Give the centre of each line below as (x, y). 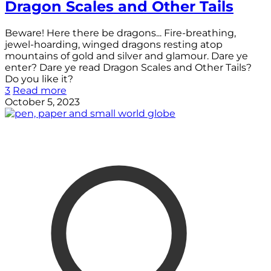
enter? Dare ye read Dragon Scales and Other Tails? (128, 67)
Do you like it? (39, 79)
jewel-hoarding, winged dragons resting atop (114, 44)
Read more (40, 90)
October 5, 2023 (42, 102)
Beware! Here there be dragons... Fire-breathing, (120, 33)
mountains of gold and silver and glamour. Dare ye (126, 56)
